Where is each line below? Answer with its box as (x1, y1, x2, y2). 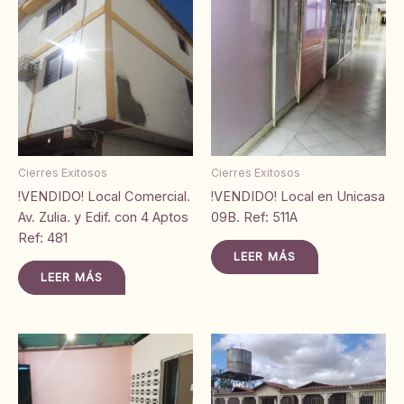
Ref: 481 (18, 229, 68, 246)
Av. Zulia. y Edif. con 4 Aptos (18, 208, 188, 225)
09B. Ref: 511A (211, 208, 298, 225)
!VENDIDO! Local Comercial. (18, 188, 190, 205)
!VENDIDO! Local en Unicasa (211, 188, 385, 205)
